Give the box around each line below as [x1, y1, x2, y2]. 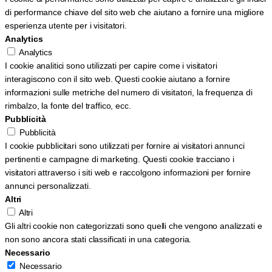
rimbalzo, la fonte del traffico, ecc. [5, 100, 131, 110]
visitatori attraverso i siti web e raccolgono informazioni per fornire [5, 167, 251, 177]
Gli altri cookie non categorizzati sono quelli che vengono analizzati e [5, 220, 262, 231]
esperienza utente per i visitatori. [5, 20, 127, 30]
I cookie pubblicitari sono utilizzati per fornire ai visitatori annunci [5, 140, 245, 151]
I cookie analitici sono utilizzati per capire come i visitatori [5, 60, 217, 70]
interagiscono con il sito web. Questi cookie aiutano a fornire [5, 73, 230, 84]
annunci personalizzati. [5, 180, 91, 191]
